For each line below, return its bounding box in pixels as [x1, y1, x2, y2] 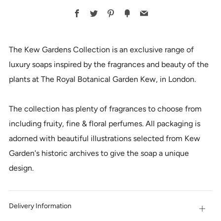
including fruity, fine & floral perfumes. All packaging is [9, 119, 200, 128]
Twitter [97, 8, 123, 18]
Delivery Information [9, 202, 72, 210]
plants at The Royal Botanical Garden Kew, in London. [9, 74, 196, 84]
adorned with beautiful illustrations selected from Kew [9, 134, 200, 143]
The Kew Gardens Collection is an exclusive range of [9, 45, 194, 54]
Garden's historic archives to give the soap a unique [9, 148, 189, 158]
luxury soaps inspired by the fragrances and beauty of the [9, 60, 209, 69]
